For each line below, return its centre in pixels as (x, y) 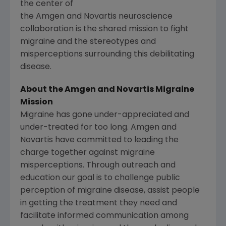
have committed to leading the (116, 140)
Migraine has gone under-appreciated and (105, 115)
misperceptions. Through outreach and (98, 165)
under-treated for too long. (75, 127)
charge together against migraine (88, 153)
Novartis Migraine (155, 90)
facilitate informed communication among (104, 216)
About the (42, 90)
